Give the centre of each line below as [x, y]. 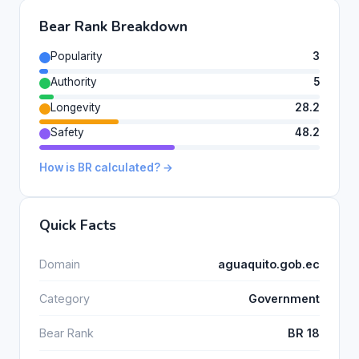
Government [284, 298]
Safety [67, 133]
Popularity [77, 56]
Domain [60, 264]
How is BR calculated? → [106, 168]
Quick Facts [78, 226]
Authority [74, 81]
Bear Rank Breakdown [113, 26]
